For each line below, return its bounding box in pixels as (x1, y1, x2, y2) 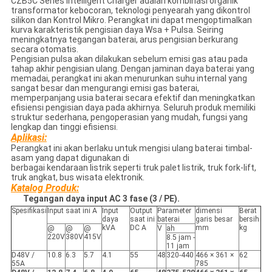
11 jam (166, 242, 189, 251)
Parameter (157, 206, 191, 216)
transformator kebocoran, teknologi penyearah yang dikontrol (10, 5, 250, 16)
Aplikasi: (10, 132, 47, 144)
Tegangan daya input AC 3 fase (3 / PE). (22, 194, 180, 204)
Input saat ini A (47, 206, 97, 216)
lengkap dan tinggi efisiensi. (10, 122, 118, 132)
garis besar (195, 215, 233, 224)
